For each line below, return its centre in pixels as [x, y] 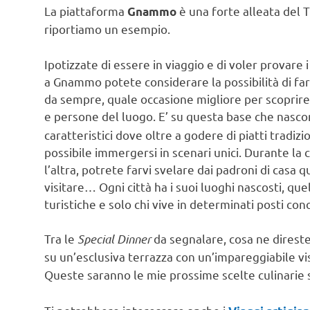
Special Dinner [116, 239]
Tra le [61, 239]
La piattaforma [86, 11]
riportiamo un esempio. [107, 29]
